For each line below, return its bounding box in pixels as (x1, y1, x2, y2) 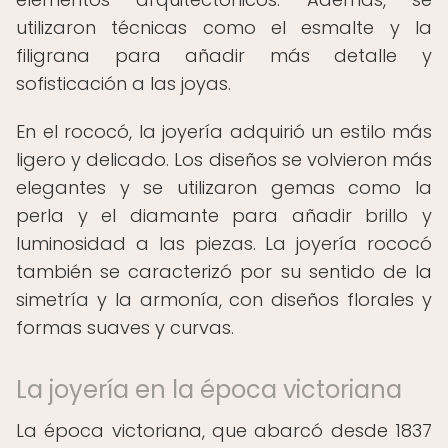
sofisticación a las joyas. (16, 71, 231, 96)
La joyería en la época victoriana (16, 373, 402, 406)
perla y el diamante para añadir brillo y (16, 203, 432, 228)
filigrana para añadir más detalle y (16, 43, 432, 68)
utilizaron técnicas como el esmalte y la (16, 15, 432, 40)
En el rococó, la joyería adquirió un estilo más (16, 119, 432, 144)
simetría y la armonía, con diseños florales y (16, 287, 432, 312)
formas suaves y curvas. (16, 315, 234, 340)
